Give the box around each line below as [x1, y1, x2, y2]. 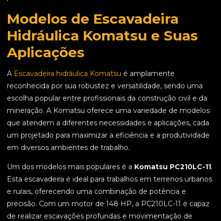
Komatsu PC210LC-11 [134, 162, 211, 172]
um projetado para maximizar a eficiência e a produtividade [7, 131, 210, 140]
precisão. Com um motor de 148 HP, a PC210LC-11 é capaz [7, 199, 210, 209]
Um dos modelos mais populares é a [7, 162, 134, 172]
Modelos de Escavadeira [7, 10, 179, 28]
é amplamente [121, 69, 175, 78]
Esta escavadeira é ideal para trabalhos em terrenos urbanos [7, 175, 212, 184]
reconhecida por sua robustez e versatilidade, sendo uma [7, 81, 203, 91]
